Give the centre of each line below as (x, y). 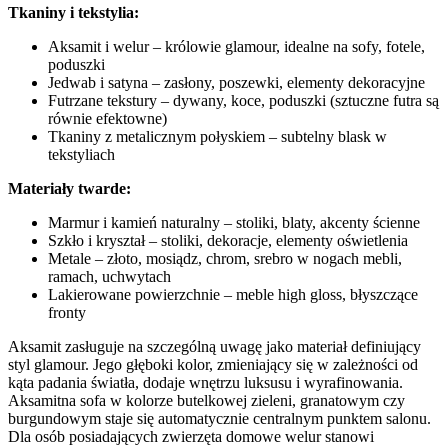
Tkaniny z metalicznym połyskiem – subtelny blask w (217, 136)
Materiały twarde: (69, 188)
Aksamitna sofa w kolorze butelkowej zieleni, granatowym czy (206, 400)
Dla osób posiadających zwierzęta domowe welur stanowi (191, 436)
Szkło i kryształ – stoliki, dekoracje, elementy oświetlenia (228, 240)
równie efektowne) (107, 118)
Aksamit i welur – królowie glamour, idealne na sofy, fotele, (236, 46)
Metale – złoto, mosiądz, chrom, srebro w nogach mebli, (225, 258)
